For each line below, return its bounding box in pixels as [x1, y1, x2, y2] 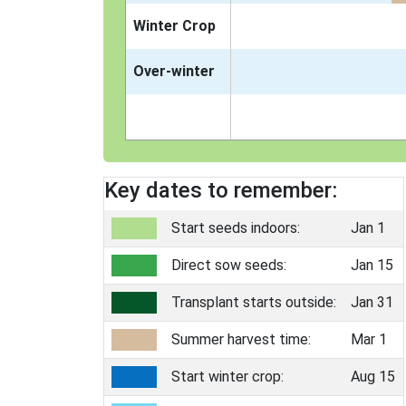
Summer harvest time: [171, 331, 311, 348]
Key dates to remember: [104, 178, 337, 203]
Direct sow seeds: [171, 256, 286, 274]
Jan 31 [351, 294, 393, 311]
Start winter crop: [171, 368, 284, 385]
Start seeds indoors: [171, 219, 300, 237]
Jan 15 [351, 256, 393, 274]
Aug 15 [351, 368, 395, 385]
